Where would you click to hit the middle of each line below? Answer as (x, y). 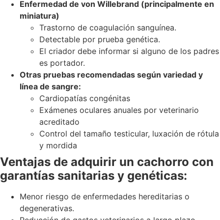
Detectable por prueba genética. (100, 40)
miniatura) (40, 16)
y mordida (58, 146)
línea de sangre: (50, 87)
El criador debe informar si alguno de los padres (129, 51)
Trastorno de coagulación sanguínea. (108, 28)
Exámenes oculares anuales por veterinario (119, 110)
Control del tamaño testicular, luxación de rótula (129, 134)
